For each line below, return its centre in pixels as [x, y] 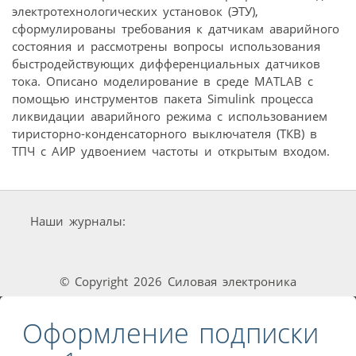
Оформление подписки [170, 333]
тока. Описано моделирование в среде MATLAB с [163, 81]
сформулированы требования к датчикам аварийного [176, 29]
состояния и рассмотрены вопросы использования [166, 46]
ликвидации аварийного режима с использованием [170, 116]
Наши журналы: [77, 221]
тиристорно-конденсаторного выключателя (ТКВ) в [164, 134]
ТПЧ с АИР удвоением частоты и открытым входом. [171, 151]
